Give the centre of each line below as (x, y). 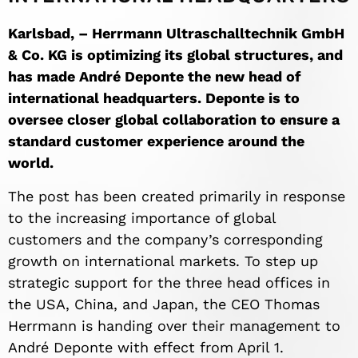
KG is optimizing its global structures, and (195, 55)
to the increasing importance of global (142, 217)
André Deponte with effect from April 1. (146, 347)
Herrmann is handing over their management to (174, 325)
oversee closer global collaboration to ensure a (174, 120)
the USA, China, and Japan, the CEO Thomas (164, 304)
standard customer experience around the (156, 141)
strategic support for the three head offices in (169, 282)
